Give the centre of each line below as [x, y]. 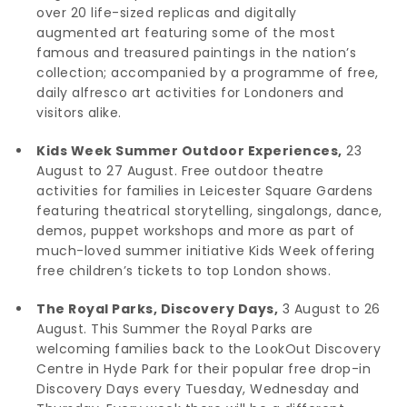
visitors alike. [83, 112]
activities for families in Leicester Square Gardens [205, 190]
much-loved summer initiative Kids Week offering [206, 250]
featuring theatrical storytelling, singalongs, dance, [209, 210]
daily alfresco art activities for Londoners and [190, 92]
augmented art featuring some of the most [186, 32]
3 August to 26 [329, 308]
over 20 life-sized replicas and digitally [167, 12]
